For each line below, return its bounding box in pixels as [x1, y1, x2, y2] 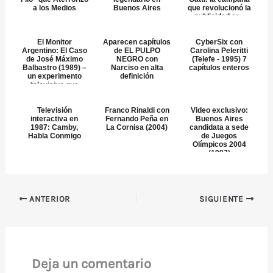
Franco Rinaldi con [104, 105, 169, 115]
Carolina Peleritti [190, 46, 249, 55]
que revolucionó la [187, 3, 251, 12]
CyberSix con [196, 37, 243, 46]
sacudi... [40, 88, 69, 97]
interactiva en [30, 114, 79, 123]
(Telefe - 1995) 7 [191, 54, 247, 63]
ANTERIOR [27, 194, 70, 204]
